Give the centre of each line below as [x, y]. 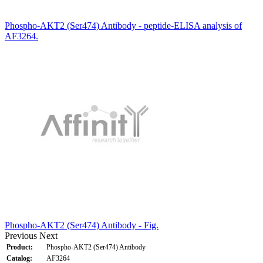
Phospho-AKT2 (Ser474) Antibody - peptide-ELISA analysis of [123, 25]
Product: [20, 247]
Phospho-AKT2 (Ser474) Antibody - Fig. [82, 225]
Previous [21, 235]
